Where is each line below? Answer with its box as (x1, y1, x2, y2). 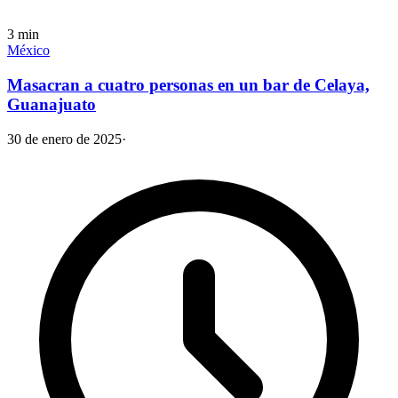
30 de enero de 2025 (7, 131, 122, 147)
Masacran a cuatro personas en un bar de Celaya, (7, 76, 370, 95)
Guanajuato (7, 95, 96, 115)
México (7, 43, 50, 59)
